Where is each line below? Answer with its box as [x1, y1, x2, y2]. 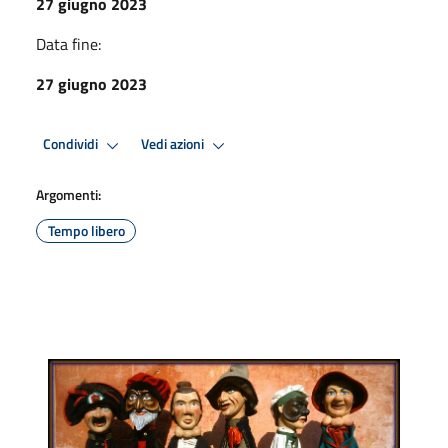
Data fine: [36, 31, 101, 56]
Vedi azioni [141, 133, 207, 156]
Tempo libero [47, 219, 125, 241]
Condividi [43, 133, 101, 156]
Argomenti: [36, 183, 101, 205]
